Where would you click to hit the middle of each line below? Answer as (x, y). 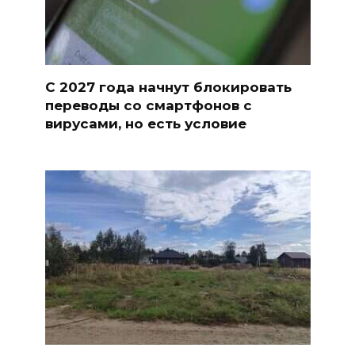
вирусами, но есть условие (145, 123)
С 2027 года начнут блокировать (168, 87)
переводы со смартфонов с (148, 105)
